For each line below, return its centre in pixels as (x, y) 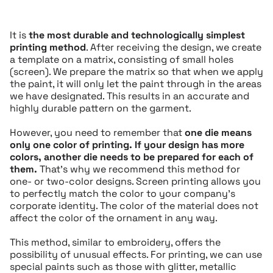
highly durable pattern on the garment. (101, 108)
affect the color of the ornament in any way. (114, 218)
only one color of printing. (71, 145)
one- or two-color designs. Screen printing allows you (135, 182)
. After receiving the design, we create (174, 48)
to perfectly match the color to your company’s (122, 194)
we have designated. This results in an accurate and (129, 96)
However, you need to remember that (97, 133)
